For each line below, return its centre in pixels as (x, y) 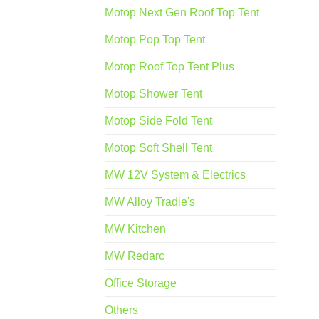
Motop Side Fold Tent (158, 121)
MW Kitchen (135, 229)
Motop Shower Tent (153, 94)
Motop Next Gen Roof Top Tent (182, 13)
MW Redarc (135, 256)
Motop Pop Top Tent (155, 40)
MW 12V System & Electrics (175, 175)
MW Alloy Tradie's (150, 202)
